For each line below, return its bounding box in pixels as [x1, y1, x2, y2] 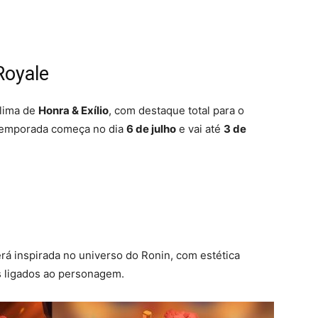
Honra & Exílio [38, 104, 109, 117]
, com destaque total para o [109, 104, 244, 117]
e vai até [176, 122, 224, 136]
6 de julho [126, 122, 176, 136]
